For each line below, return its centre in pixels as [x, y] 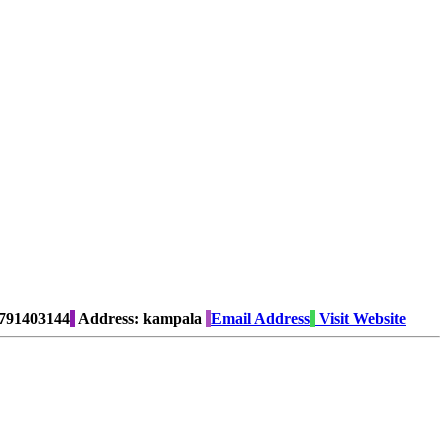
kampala [170, 319]
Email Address [260, 319]
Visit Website [362, 319]
